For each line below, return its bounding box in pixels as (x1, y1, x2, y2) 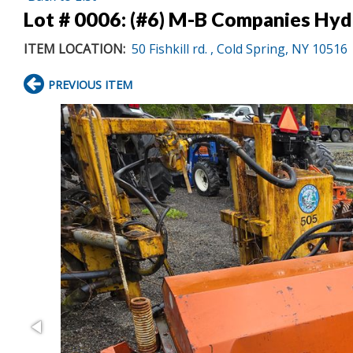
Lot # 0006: (24, 6, 130, 31)
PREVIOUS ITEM (48, 76, 132, 92)
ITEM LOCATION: (24, 39, 125, 58)
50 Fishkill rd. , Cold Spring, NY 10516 (132, 39, 347, 58)
